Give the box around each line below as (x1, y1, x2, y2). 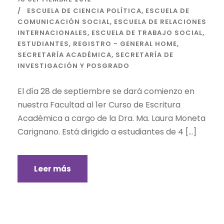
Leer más (34, 163, 71, 174)
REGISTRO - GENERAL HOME (73, 38, 177, 48)
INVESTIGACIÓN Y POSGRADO (17, 60, 129, 70)
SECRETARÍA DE (115, 49, 173, 59)
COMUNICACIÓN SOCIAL (17, 16, 110, 26)
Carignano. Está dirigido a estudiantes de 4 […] (17, 125, 196, 137)
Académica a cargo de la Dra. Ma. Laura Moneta (17, 112, 205, 124)
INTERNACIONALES (17, 27, 87, 37)
